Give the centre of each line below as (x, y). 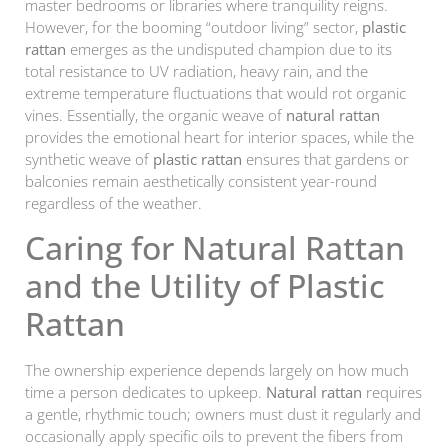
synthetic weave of (89, 159)
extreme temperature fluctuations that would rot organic (215, 93)
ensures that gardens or (325, 159)
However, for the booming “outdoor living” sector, (193, 27)
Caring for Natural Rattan (215, 247)
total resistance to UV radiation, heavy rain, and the (196, 71)
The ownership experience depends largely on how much (217, 369)
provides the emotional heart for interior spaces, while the (219, 137)
